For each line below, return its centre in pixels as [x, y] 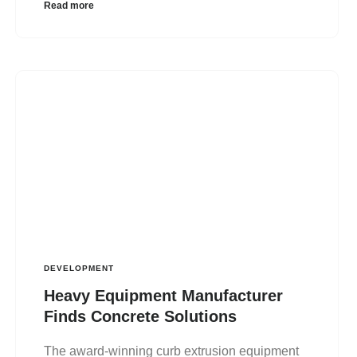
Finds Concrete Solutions [140, 316]
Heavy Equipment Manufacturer [163, 295]
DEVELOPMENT [78, 268]
